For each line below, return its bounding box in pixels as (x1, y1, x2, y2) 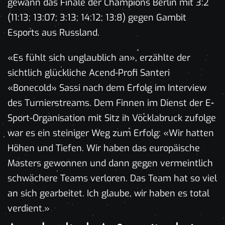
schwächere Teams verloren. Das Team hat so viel (8, 172, 217, 184)
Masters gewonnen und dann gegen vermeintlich (8, 157, 213, 169)
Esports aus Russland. (8, 26, 99, 39)
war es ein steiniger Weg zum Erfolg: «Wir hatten (8, 127, 214, 139)
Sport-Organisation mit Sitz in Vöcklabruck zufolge (8, 111, 216, 124)
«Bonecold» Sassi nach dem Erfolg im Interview (8, 81, 206, 94)
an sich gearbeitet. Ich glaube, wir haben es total (8, 187, 209, 199)
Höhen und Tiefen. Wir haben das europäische (8, 142, 200, 154)
